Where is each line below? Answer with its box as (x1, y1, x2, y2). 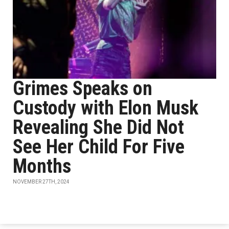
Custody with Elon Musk (13, 97, 198, 119)
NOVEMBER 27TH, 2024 (13, 179, 70, 185)
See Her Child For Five (13, 135, 185, 158)
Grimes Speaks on (13, 77, 152, 100)
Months (13, 155, 71, 177)
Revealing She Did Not (13, 116, 184, 139)
